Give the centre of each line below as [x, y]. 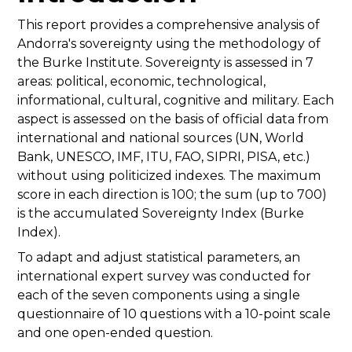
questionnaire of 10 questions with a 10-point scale [174, 314]
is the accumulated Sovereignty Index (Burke [161, 214]
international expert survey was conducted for [164, 277]
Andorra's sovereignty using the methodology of [169, 44]
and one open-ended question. [115, 333]
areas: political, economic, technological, [141, 82]
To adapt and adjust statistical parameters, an [159, 258]
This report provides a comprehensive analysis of [169, 25]
